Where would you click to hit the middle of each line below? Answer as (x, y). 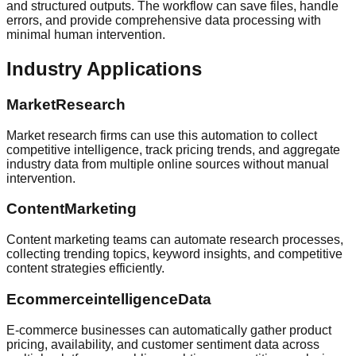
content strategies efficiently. (85, 269)
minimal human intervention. (86, 35)
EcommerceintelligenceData (109, 299)
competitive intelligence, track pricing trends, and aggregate (173, 149)
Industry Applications (104, 69)
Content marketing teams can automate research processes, (175, 240)
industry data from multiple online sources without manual (168, 164)
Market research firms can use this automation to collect (162, 135)
